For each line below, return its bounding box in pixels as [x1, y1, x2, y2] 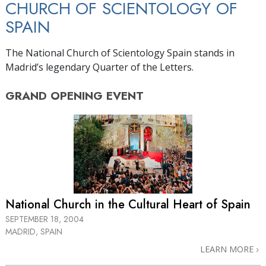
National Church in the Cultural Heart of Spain [5, 195, 251, 213]
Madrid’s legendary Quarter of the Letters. [5, 60, 194, 74]
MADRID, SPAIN [5, 225, 62, 237]
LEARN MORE [200, 243, 256, 255]
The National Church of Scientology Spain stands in [5, 46, 235, 59]
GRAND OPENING [5, 87, 103, 104]
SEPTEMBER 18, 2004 [5, 213, 84, 225]
